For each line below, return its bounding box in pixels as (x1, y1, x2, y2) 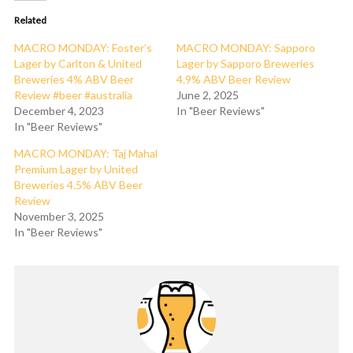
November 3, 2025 (14, 210, 104, 223)
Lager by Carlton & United (14, 57, 142, 70)
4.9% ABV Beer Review (176, 72, 291, 86)
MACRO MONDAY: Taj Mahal (14, 147, 158, 160)
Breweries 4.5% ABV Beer (14, 178, 143, 191)
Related (14, 14, 46, 26)
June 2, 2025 (176, 88, 239, 102)
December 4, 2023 (14, 104, 104, 117)
